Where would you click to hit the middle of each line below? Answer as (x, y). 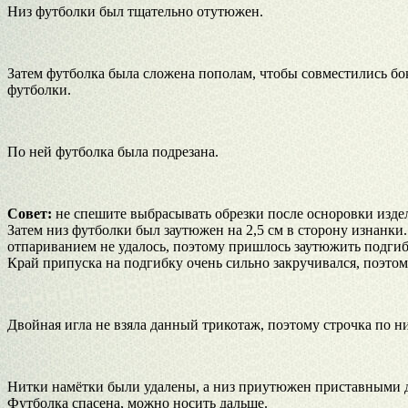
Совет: (30, 213)
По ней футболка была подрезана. (113, 151)
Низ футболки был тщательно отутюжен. (135, 11)
